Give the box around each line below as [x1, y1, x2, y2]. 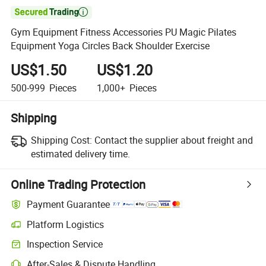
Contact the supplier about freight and [94, 133, 253, 147]
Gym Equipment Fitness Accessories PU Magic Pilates [11, 26, 237, 39]
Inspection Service [27, 237, 103, 251]
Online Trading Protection [11, 176, 146, 192]
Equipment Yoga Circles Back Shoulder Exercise [11, 39, 210, 53]
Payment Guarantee [27, 198, 110, 211]
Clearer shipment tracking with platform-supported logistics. [10, 224, 232, 236]
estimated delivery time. [30, 147, 130, 160]
